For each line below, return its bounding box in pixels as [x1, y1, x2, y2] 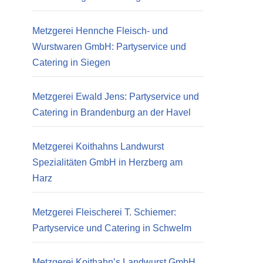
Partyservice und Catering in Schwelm [32, 223, 191, 233]
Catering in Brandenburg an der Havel [32, 107, 191, 117]
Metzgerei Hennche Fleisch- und [32, 26, 168, 36]
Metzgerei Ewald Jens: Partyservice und [32, 92, 199, 102]
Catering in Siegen [32, 58, 110, 68]
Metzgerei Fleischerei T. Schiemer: [32, 207, 176, 217]
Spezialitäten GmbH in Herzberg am [32, 157, 183, 167]
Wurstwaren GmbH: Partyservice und [32, 42, 186, 52]
